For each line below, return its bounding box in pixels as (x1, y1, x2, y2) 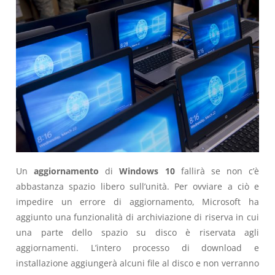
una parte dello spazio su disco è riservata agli (16, 226, 259, 238)
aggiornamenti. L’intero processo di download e (16, 241, 259, 254)
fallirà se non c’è (174, 165, 259, 177)
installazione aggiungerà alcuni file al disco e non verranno (16, 257, 259, 269)
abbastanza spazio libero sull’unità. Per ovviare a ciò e (16, 180, 259, 192)
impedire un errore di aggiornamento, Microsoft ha (16, 195, 259, 207)
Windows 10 (119, 165, 175, 177)
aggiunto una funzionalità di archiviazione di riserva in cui (16, 211, 259, 223)
